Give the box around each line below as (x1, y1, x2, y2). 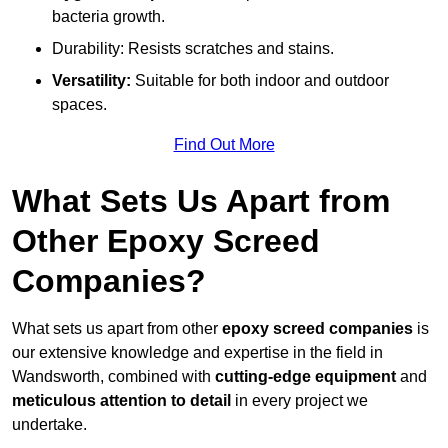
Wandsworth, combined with (12, 368, 215, 386)
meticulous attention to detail (12, 392, 231, 410)
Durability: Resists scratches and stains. (52, 40, 334, 58)
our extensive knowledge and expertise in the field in (12, 344, 383, 362)
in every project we (231, 392, 368, 410)
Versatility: (52, 72, 131, 90)
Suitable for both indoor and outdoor (131, 72, 389, 90)
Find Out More (173, 136, 275, 154)
